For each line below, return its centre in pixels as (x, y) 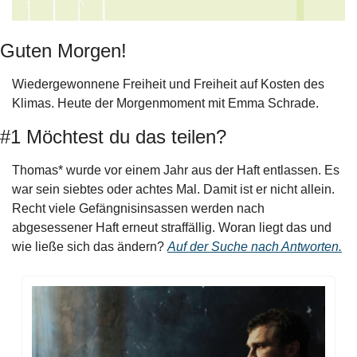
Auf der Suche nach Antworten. (255, 247)
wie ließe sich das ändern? (90, 247)
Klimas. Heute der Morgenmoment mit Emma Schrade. (165, 104)
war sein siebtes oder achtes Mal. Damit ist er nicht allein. (173, 190)
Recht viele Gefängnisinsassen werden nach (138, 209)
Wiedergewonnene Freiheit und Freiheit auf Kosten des (168, 84)
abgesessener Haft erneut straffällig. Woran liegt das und (172, 228)
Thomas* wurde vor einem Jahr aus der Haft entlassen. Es (176, 171)
